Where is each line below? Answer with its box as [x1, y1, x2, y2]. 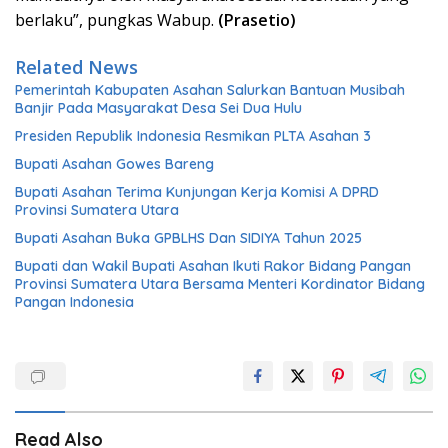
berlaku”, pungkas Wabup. [15, 8, 218, 31]
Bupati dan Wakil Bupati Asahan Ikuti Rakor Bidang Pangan [15, 256, 411, 275]
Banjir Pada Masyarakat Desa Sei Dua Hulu [15, 98, 302, 117]
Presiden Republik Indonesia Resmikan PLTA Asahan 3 [15, 126, 371, 145]
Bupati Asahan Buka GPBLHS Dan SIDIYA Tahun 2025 [15, 228, 362, 247]
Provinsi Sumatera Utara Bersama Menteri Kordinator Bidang [15, 274, 425, 293]
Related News [15, 54, 138, 79]
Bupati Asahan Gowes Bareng [15, 154, 214, 173]
